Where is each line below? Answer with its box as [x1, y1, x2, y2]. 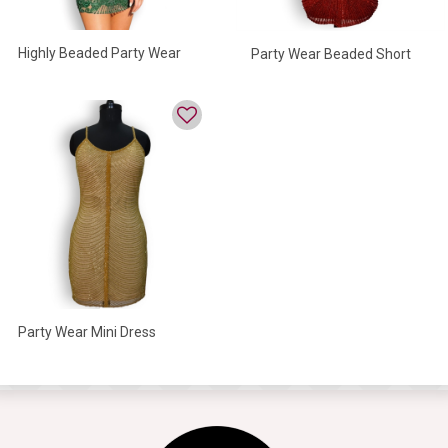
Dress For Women [251, 69, 362, 86]
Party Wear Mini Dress [18, 323, 156, 340]
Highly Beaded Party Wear [18, 45, 181, 62]
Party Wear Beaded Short [251, 45, 411, 62]
